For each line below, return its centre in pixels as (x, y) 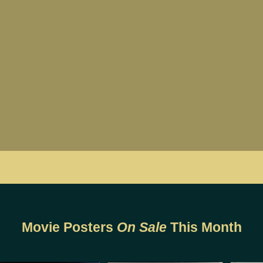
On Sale (141, 227)
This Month (206, 227)
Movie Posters (67, 227)
